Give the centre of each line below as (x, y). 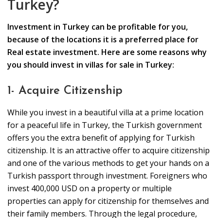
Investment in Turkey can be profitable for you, (98, 27)
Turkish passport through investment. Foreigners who (107, 176)
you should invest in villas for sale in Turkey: (91, 65)
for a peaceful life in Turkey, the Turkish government (105, 125)
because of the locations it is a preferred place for (103, 40)
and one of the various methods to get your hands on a (108, 163)
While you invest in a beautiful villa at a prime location (105, 113)
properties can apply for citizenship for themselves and (108, 201)
